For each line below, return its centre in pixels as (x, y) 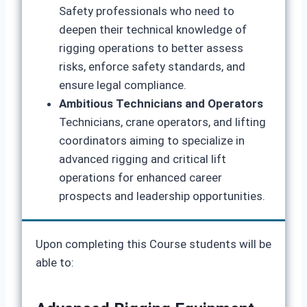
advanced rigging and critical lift (143, 159)
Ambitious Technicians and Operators (161, 103)
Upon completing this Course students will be (153, 244)
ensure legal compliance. (123, 85)
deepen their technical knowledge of (153, 29)
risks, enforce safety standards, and (152, 66)
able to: (55, 262)
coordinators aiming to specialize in (152, 140)
